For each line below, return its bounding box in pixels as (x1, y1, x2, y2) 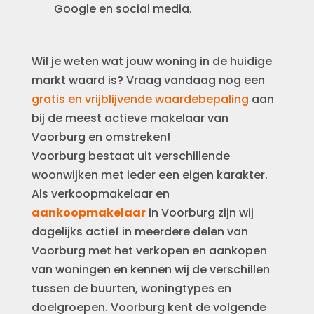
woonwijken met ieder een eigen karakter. (31, 167, 268, 183)
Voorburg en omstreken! (31, 129, 170, 145)
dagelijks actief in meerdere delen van (31, 224, 248, 240)
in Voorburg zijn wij (145, 205, 254, 221)
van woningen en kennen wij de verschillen (31, 261, 270, 278)
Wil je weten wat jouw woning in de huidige (31, 53, 272, 69)
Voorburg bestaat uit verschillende (31, 148, 230, 164)
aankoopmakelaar (31, 205, 146, 221)
